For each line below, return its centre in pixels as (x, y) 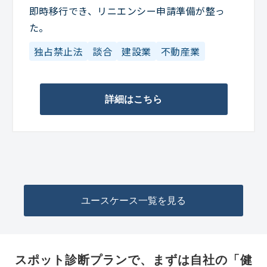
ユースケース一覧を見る (133, 200)
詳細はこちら (133, 99)
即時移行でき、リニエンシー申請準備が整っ (127, 11)
